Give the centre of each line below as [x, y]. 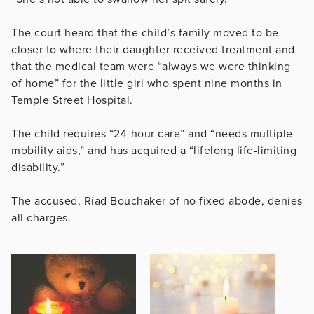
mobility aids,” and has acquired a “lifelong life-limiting [154, 150]
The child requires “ [62, 134]
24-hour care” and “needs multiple [203, 134]
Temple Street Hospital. [74, 100]
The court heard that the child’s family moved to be [145, 33]
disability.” [38, 167]
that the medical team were [84, 66]
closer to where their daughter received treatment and [153, 49]
